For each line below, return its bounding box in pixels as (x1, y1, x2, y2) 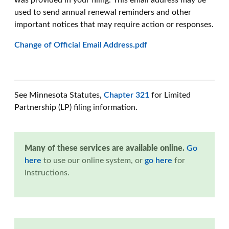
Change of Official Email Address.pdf (14, 41, 147, 49)
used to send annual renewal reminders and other (14, 8, 191, 16)
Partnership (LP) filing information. (14, 103, 138, 111)
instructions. (25, 169, 70, 177)
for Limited (149, 91, 191, 99)
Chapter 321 (104, 91, 149, 99)
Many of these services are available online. (25, 144, 185, 152)
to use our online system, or (41, 156, 145, 165)
